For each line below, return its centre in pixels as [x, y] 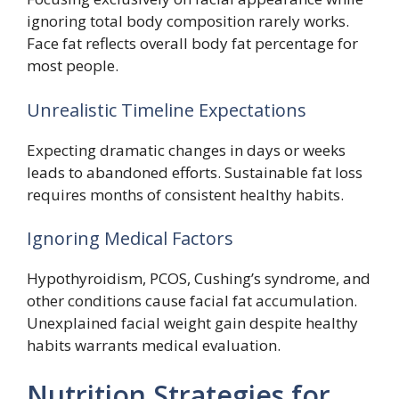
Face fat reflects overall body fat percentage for [192, 44]
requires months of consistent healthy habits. [185, 194]
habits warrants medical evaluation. [154, 346]
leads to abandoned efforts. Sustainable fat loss [195, 172]
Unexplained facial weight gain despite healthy [192, 323]
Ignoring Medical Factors [130, 239]
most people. [73, 66]
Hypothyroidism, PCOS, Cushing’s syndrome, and [199, 279]
